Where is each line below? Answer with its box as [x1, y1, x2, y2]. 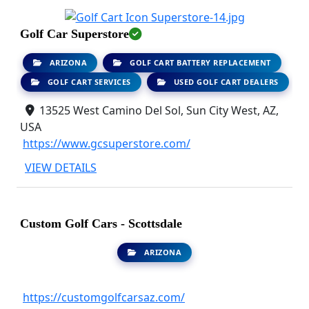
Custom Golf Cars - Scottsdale [20, 216, 182, 230]
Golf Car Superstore [20, 26, 129, 41]
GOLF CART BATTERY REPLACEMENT [127, 57, 271, 68]
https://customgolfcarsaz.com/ [23, 289, 185, 305]
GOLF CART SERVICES [45, 76, 131, 87]
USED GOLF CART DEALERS [171, 76, 279, 87]
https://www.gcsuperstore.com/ [23, 135, 190, 151]
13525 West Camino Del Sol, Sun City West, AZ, [37, 102, 279, 118]
